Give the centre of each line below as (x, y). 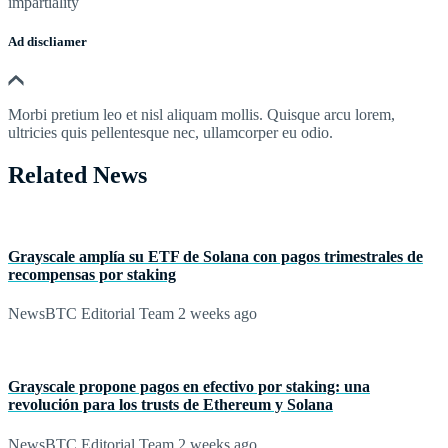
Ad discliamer (47, 41)
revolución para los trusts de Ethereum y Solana (170, 405)
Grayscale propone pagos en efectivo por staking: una (189, 387)
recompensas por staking (92, 274)
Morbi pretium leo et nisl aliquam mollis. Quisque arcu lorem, (201, 114)
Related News (77, 174)
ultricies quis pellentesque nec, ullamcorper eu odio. (170, 132)
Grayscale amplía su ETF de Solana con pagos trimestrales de (215, 256)
